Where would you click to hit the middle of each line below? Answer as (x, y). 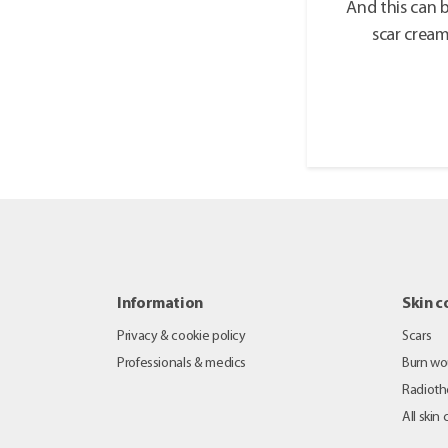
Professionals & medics (182, 364)
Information (160, 304)
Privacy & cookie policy (181, 337)
